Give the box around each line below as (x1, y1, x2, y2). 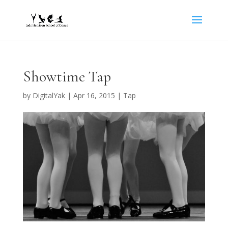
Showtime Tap (22, 67, 111, 86)
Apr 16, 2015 (73, 91, 115, 100)
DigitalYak (32, 91, 65, 100)
